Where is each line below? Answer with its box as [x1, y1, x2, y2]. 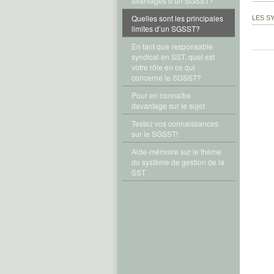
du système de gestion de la [131, 157, 224, 167]
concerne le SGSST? [131, 72, 201, 83]
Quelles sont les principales [131, 13, 223, 23]
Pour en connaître [131, 90, 191, 100]
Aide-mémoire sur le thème [131, 146, 221, 157]
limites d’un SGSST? [131, 23, 200, 34]
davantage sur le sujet [131, 100, 205, 111]
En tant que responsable [131, 41, 213, 51]
